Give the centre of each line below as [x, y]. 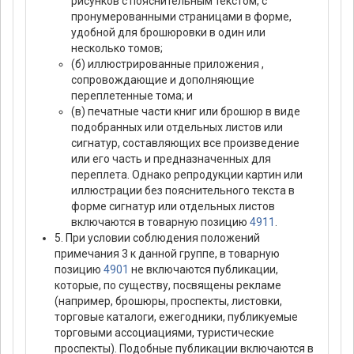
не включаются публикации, [203, 270]
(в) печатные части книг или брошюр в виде [186, 112]
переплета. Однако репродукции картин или [187, 175]
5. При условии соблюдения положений [157, 238]
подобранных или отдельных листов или [177, 128]
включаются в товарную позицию [160, 222]
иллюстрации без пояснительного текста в [183, 191]
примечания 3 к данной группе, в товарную [167, 254]
